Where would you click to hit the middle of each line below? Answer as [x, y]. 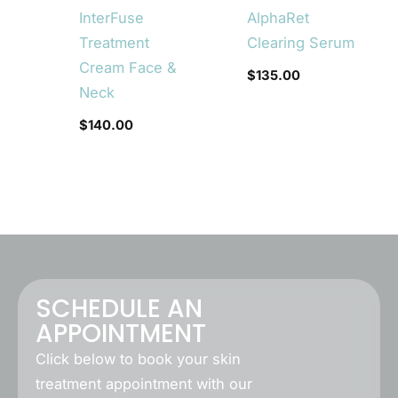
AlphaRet [279, 17]
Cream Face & [127, 67]
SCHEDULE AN [119, 309]
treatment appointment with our [144, 384]
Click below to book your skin [138, 359]
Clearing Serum [301, 42]
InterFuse [111, 17]
